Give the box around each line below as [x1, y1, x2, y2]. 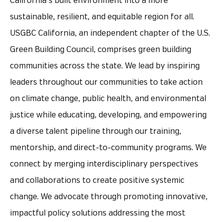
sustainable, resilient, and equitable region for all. [10, 12, 194, 21]
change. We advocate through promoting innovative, [10, 192, 208, 201]
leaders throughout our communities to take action [10, 78, 203, 87]
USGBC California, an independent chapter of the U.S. [10, 29, 210, 38]
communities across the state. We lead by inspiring [10, 61, 200, 70]
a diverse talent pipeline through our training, [10, 127, 181, 136]
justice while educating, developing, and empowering [10, 111, 207, 119]
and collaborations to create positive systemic [10, 176, 184, 185]
